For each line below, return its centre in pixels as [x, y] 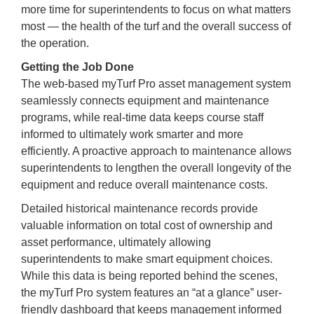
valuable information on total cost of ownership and [147, 225]
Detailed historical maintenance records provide [139, 208]
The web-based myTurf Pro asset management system [156, 83]
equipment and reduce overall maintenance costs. [144, 184]
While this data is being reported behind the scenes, [149, 275]
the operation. [55, 43]
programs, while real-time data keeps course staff [142, 117]
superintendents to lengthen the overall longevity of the [156, 168]
